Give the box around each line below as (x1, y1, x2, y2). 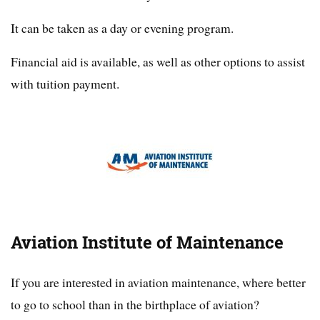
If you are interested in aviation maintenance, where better (11, 274, 306, 291)
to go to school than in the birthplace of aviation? (11, 296, 259, 314)
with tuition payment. (11, 75, 119, 93)
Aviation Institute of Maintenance (11, 231, 284, 255)
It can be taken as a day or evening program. (11, 19, 234, 37)
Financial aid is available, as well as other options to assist (11, 53, 305, 71)
